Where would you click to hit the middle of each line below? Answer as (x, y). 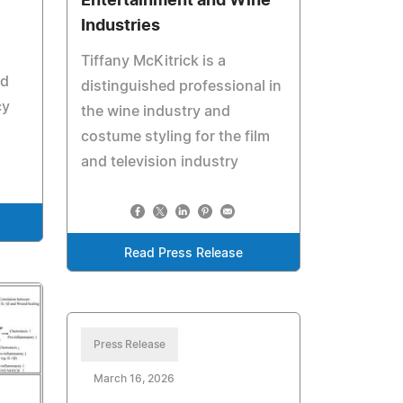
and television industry (160, 161)
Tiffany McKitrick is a (154, 61)
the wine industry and (156, 111)
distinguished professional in (182, 86)
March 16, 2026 (134, 378)
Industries (121, 26)
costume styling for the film (176, 136)
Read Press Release (184, 253)
